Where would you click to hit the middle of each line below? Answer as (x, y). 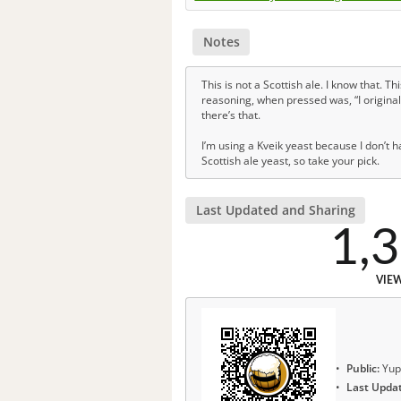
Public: (363, 369)
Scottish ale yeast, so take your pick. (290, 160)
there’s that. (231, 115)
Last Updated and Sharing (275, 210)
